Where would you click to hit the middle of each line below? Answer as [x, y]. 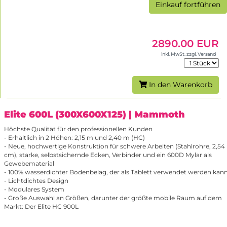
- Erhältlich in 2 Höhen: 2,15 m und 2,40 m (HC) [74, 137]
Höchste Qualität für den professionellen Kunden [78, 129]
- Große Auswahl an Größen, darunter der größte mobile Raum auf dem [113, 198]
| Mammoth [157, 114]
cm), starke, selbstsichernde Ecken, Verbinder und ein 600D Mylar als [108, 155]
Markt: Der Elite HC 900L [41, 206]
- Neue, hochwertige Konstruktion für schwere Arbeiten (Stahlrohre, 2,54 [115, 146]
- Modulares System [34, 189]
